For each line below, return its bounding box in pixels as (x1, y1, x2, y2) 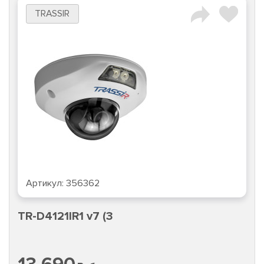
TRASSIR (35, 8, 70, 20)
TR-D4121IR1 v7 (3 (18, 209, 113, 224)
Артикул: (26, 177, 66, 190)
